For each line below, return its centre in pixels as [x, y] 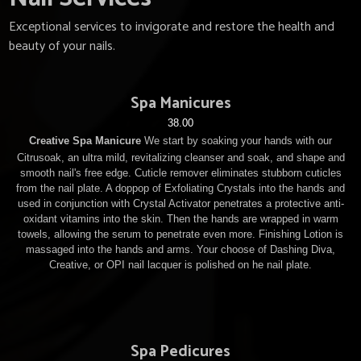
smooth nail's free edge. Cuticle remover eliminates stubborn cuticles [180, 172]
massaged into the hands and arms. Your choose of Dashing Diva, [180, 249]
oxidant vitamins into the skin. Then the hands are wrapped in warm [180, 218]
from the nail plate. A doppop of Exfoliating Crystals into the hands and [180, 188]
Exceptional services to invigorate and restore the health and [172, 27]
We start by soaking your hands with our [238, 140]
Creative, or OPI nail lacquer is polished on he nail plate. [180, 264]
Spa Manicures [180, 103]
